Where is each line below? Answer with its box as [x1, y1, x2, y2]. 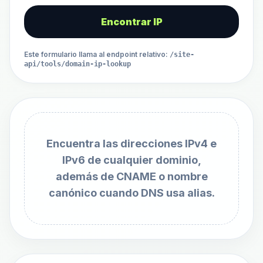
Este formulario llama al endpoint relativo [24, 50, 166, 59]
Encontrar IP [100, 16, 163, 28]
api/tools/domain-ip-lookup [24, 60, 131, 68]
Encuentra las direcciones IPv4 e [46, 137, 217, 150]
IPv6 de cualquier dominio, [62, 154, 201, 166]
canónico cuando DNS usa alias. [48, 187, 215, 199]
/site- [170, 50, 194, 59]
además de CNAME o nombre [55, 170, 208, 183]
